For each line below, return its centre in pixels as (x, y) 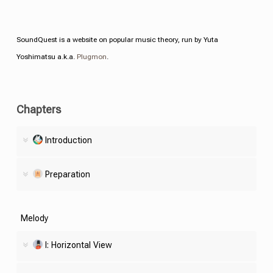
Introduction (68, 140)
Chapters (38, 109)
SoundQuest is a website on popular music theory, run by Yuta (117, 39)
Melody (34, 218)
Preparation (67, 174)
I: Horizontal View (78, 245)
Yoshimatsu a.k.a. (46, 56)
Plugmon (91, 56)
